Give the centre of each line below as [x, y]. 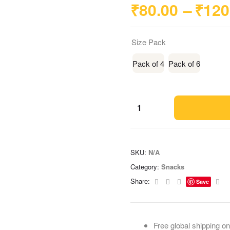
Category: [146, 167]
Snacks [173, 167]
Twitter [181, 181]
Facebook [175, 181]
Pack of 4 [148, 63]
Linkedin [195, 181]
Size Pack [149, 42]
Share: [140, 181]
